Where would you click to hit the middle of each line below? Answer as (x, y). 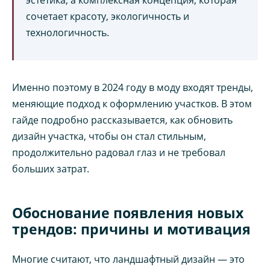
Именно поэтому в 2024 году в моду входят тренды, (133, 87)
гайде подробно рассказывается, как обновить (122, 120)
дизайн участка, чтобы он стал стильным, (109, 136)
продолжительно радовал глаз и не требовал (119, 152)
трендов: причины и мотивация (131, 229)
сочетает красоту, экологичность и (108, 16)
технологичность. (67, 32)
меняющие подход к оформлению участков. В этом (132, 103)
